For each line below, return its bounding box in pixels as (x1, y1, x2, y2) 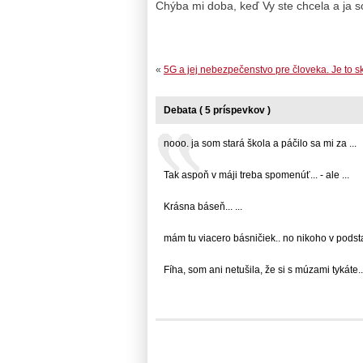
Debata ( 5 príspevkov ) (164, 105, 271, 117)
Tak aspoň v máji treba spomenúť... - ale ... (164, 169, 349, 181)
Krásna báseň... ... (164, 201, 242, 213)
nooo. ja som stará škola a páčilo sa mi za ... (164, 138, 357, 150)
